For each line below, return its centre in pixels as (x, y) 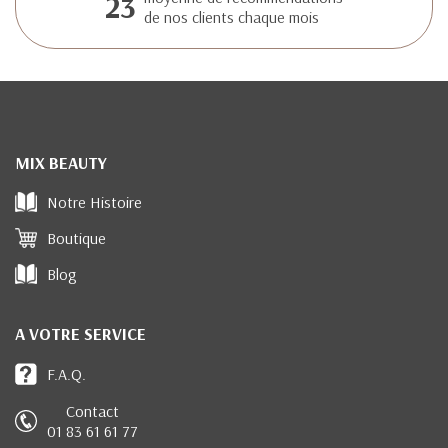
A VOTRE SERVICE (80, 334)
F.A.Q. (66, 374)
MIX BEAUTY (61, 163)
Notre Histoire (94, 202)
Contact (92, 411)
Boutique (76, 238)
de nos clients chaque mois (231, 16)
